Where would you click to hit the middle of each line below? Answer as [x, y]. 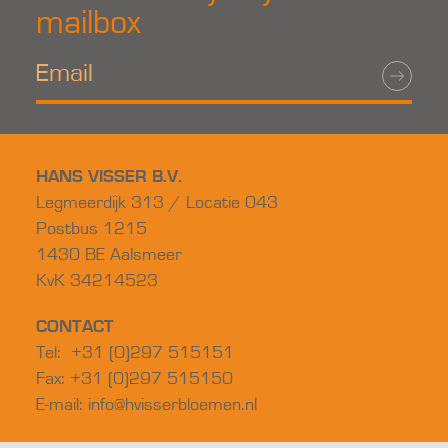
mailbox [88, 23]
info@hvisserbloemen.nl [172, 405]
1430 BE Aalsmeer [108, 255]
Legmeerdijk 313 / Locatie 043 [156, 203]
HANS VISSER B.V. [108, 177]
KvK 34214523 [96, 281]
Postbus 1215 [91, 229]
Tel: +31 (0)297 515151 [134, 353]
